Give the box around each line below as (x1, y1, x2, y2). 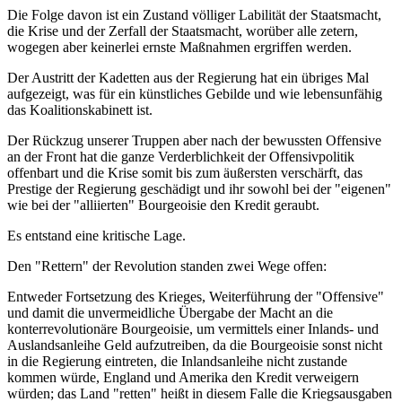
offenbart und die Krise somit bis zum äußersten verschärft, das (7, 165, 363, 181)
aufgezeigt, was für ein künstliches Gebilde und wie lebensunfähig (7, 86, 382, 102)
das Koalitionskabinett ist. (7, 102, 153, 118)
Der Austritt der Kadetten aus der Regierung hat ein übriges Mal (7, 70, 369, 86)
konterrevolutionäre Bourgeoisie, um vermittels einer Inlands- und (7, 321, 379, 337)
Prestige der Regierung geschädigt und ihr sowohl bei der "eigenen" (7, 181, 391, 197)
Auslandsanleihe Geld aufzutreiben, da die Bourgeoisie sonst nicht (7, 337, 382, 354)
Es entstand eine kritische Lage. (7, 228, 186, 244)
